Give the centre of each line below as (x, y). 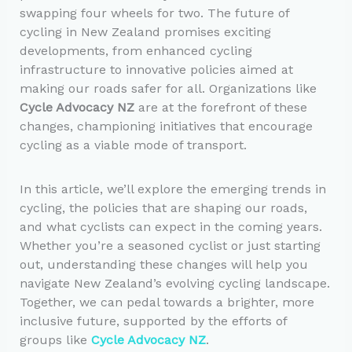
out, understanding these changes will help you (163, 265)
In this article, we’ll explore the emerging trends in (172, 189)
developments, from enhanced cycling (136, 51)
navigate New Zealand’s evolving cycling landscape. (174, 284)
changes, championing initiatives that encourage (166, 126)
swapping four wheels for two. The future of (154, 13)
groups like (55, 340)
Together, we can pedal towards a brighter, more (167, 302)
